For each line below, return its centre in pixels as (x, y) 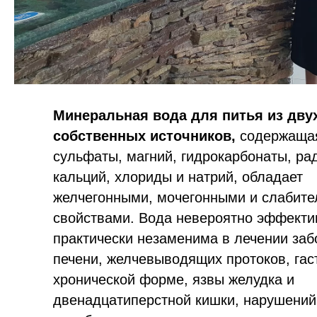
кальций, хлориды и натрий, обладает (178, 177)
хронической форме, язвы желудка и (174, 280)
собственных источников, (144, 136)
